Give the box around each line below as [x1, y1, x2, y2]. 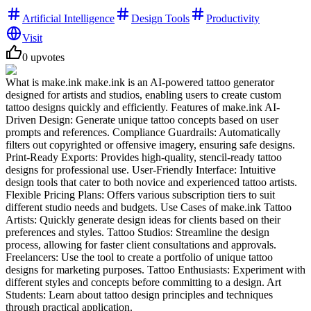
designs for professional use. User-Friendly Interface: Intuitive [6, 163, 276, 176]
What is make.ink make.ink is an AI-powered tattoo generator [6, 76, 274, 88]
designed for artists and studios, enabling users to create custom [6, 88, 281, 101]
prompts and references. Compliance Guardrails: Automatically [6, 126, 280, 138]
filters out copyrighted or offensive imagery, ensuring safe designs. [6, 138, 295, 151]
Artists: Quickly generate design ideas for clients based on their [6, 213, 280, 226]
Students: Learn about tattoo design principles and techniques [6, 288, 273, 301]
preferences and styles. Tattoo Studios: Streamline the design [6, 226, 269, 238]
